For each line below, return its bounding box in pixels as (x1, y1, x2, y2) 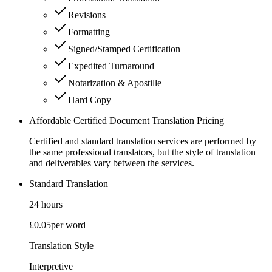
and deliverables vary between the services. (29, 157, 194, 168)
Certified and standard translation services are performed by (29, 135, 256, 146)
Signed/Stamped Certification (68, 43, 180, 54)
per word (51, 219, 86, 230)
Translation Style (29, 240, 93, 251)
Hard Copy (68, 94, 111, 105)
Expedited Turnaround (68, 60, 154, 71)
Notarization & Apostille (68, 77, 161, 88)
